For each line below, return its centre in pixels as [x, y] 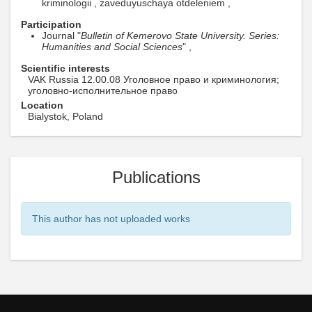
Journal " [61, 36]
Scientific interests [65, 68]
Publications [156, 177]
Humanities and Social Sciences [112, 47]
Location [42, 105]
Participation [51, 24]
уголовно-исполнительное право [103, 91]
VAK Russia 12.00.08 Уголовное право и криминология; [154, 79]
